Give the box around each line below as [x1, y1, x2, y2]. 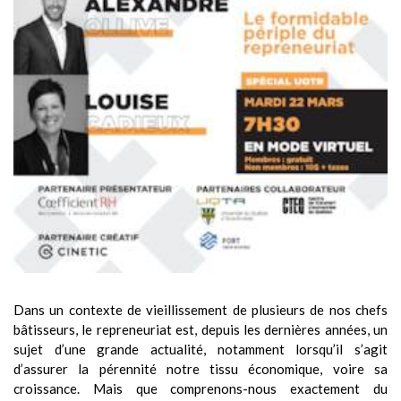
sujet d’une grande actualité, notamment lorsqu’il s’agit [13, 340, 388, 357]
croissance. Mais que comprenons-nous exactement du [13, 380, 388, 397]
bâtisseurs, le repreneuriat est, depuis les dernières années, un [13, 320, 388, 337]
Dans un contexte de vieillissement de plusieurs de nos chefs [13, 301, 388, 318]
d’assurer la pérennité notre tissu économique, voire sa [13, 360, 388, 377]
